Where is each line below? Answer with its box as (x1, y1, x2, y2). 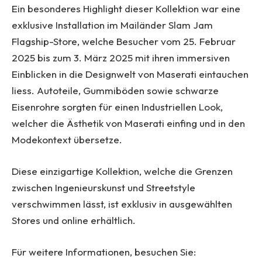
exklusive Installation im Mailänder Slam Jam (12, 18, 213, 31)
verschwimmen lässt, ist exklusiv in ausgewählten (12, 197, 232, 210)
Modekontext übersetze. (12, 133, 122, 146)
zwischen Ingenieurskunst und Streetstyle (12, 181, 195, 194)
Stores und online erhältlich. (12, 213, 136, 226)
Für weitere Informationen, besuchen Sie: (12, 246, 196, 258)
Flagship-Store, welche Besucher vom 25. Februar (12, 35, 236, 47)
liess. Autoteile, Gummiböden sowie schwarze (12, 84, 219, 96)
